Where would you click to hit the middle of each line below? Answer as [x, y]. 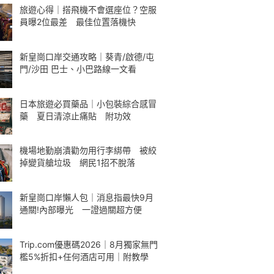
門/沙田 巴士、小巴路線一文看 [78, 68]
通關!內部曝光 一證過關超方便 [81, 209]
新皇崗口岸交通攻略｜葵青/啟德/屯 [87, 56]
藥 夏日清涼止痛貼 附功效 [75, 116]
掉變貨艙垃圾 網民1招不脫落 [77, 163]
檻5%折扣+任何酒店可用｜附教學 [84, 256]
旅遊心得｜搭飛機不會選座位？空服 [88, 9]
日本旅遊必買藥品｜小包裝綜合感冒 [88, 103]
